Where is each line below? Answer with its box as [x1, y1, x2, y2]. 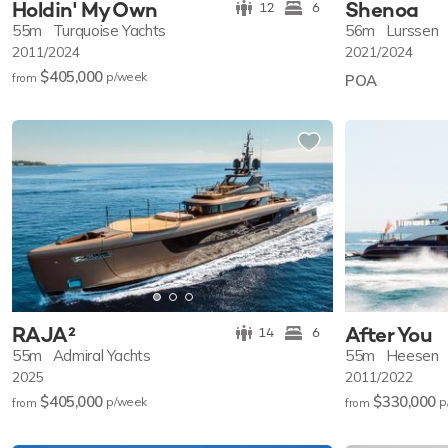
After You [345, 320, 433, 348]
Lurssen [385, 20, 439, 40]
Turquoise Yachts [52, 20, 166, 40]
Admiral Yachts [52, 345, 151, 365]
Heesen [385, 345, 439, 365]
